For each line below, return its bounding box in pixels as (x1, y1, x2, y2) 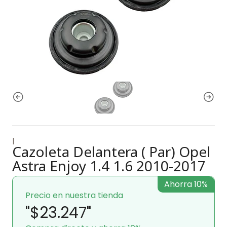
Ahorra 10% (164, 178, 208, 190)
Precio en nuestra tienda (25, 189, 123, 201)
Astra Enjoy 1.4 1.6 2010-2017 (12, 156, 206, 175)
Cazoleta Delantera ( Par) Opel (12, 141, 210, 161)
